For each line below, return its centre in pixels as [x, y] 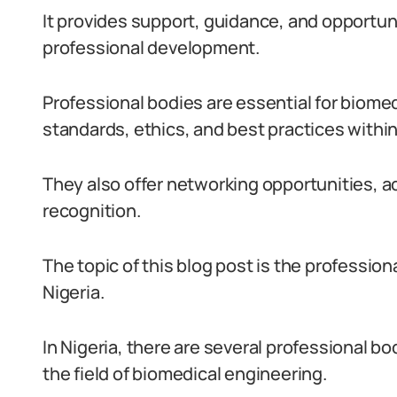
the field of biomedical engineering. [185, 374]
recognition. [92, 210]
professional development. [152, 47]
